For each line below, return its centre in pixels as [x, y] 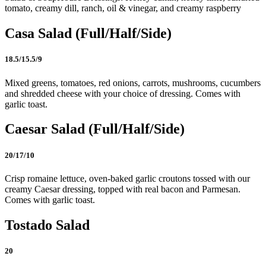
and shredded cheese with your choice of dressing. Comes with [123, 93]
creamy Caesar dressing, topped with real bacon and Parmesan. [123, 189]
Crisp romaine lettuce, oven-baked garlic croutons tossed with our [127, 178]
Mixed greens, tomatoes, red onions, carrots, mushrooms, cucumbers [133, 83]
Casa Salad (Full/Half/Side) [88, 34]
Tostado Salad [47, 225]
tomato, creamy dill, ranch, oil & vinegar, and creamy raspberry [123, 8]
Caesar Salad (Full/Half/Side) [95, 129]
